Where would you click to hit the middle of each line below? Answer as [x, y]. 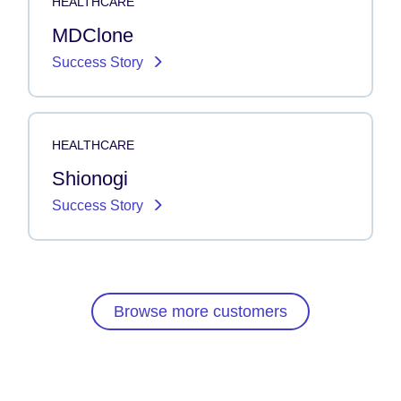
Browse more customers [200, 311]
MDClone [93, 36]
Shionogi [90, 179]
